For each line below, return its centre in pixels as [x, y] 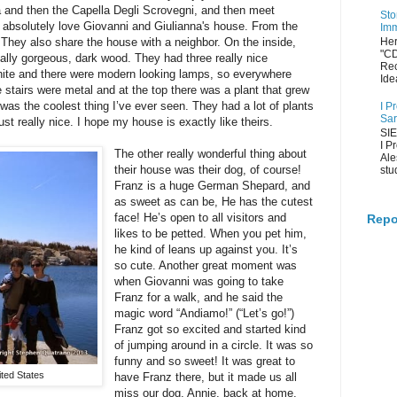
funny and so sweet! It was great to [205, 361]
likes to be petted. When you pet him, [211, 233]
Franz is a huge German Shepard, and [213, 185]
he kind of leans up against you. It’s [206, 249]
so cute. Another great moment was [206, 265]
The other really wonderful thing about [211, 153]
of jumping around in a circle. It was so [214, 345]
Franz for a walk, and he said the [199, 297]
